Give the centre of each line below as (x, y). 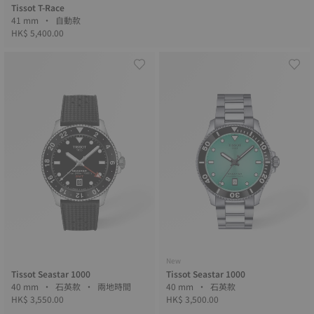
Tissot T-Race (38, 7)
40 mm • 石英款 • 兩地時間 (115, 286)
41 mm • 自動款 (69, 20)
